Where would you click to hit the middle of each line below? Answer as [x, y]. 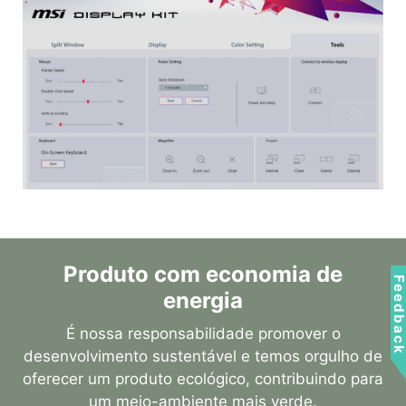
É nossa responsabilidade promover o [203, 334]
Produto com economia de [203, 275]
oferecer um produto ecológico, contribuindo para [203, 379]
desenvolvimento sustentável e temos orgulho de [203, 357]
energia [203, 301]
